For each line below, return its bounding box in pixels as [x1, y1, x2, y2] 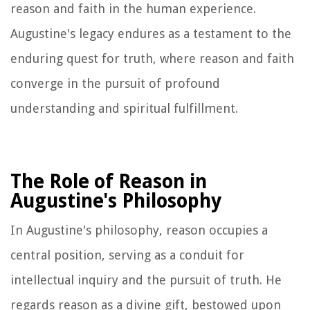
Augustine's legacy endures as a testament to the [10, 26, 291, 42]
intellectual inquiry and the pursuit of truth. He [10, 273, 282, 288]
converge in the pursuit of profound [10, 76, 220, 91]
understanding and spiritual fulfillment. [10, 101, 238, 116]
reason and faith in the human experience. [10, 1, 256, 17]
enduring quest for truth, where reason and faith [10, 51, 294, 66]
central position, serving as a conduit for [10, 248, 244, 263]
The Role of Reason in [10, 170, 207, 194]
